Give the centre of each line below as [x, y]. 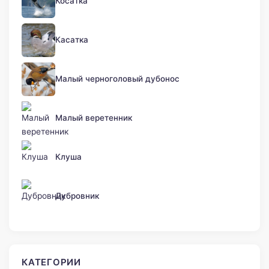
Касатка [72, 40]
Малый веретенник [94, 118]
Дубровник [77, 196]
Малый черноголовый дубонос [117, 79]
